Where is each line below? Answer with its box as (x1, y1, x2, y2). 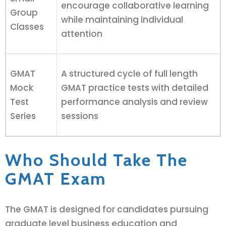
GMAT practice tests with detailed (61, 81, 208, 94)
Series (10, 109, 36, 122)
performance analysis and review (61, 95, 208, 108)
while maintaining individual (61, 13, 183, 26)
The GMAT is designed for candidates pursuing (5, 203, 208, 216)
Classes (10, 20, 44, 33)
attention (61, 27, 102, 40)
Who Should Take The (5, 149, 188, 171)
